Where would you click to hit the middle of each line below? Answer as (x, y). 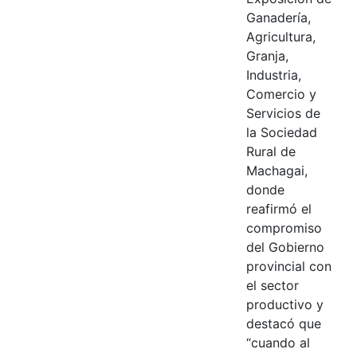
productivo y (284, 304)
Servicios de (283, 113)
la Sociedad (281, 132)
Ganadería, (278, 17)
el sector (272, 285)
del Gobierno (285, 247)
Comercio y (281, 94)
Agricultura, (280, 36)
